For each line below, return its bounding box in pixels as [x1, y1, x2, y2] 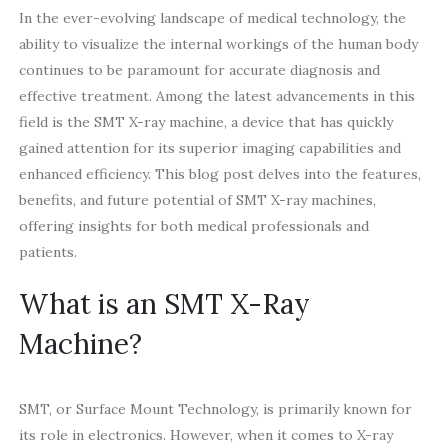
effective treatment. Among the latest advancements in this [18, 87, 415, 106]
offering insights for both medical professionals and [18, 217, 369, 236]
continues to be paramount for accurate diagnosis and [18, 61, 380, 80]
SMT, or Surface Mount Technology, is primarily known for [18, 399, 412, 418]
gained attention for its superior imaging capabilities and [18, 139, 401, 158]
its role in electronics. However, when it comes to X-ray [18, 425, 393, 444]
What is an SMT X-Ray [18, 285, 310, 322]
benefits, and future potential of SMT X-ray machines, [18, 191, 376, 210]
